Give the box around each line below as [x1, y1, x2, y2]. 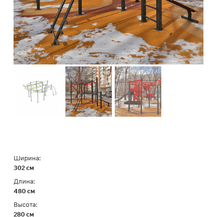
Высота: [14, 201, 37, 209]
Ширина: [14, 154, 41, 162]
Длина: [14, 177, 35, 186]
